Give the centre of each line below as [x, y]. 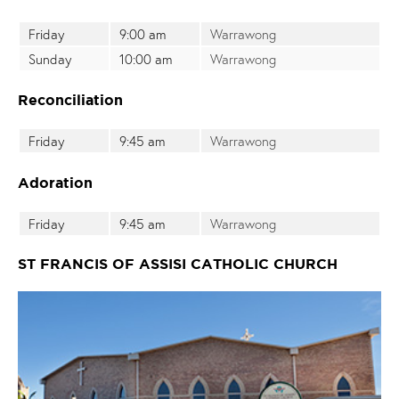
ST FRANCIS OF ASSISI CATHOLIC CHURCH [178, 263]
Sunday [50, 58]
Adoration [55, 182]
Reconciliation [70, 100]
